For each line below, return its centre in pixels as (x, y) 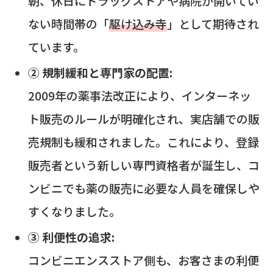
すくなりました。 (74, 211)
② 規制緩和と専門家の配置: (100, 72)
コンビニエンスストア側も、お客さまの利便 (143, 260)
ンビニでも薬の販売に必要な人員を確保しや (144, 188)
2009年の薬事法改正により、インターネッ (139, 95)
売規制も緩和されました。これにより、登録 (143, 141)
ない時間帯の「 (68, 23)
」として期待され (213, 23)
